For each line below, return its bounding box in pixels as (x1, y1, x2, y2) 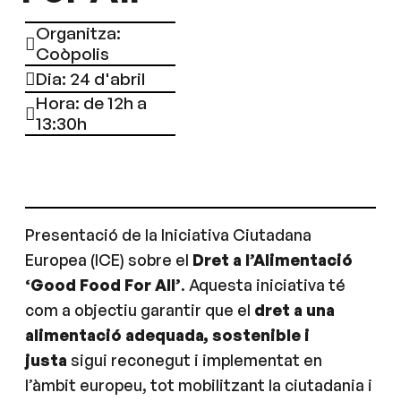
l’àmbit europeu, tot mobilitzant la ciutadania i (25, 375, 372, 395)
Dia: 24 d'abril (36, 68, 145, 90)
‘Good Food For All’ (25, 275, 181, 294)
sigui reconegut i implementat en (67, 350, 322, 370)
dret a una (254, 300, 335, 320)
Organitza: (36, 22, 121, 44)
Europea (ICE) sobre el (25, 250, 192, 269)
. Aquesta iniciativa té (181, 275, 346, 294)
